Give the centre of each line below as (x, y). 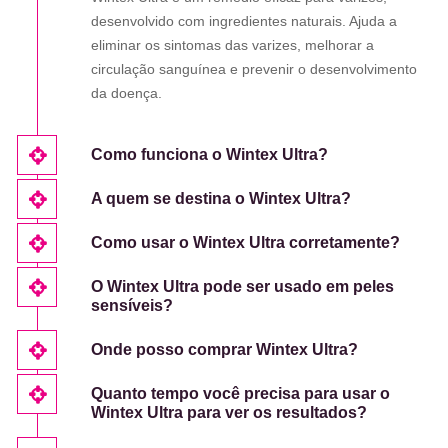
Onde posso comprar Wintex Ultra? (224, 350)
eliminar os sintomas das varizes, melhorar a (232, 45)
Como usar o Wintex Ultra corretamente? (245, 243)
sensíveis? (132, 306)
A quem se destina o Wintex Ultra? (221, 199)
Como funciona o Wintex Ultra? (209, 155)
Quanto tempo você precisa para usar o (240, 394)
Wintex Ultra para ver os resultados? (229, 413)
